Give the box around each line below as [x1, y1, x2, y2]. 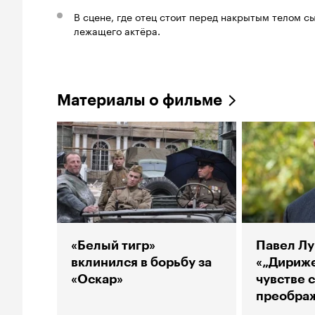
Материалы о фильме [57, 91, 222, 110]
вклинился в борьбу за [71, 255, 212, 271]
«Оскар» [71, 271, 123, 288]
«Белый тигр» [71, 238, 155, 254]
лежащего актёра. [74, 22, 160, 39]
